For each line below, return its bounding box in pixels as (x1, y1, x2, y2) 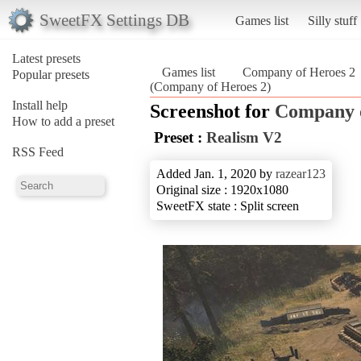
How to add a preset (12, 114, 114, 128)
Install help (12, 98, 68, 112)
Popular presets (12, 67, 89, 81)
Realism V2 (206, 128, 282, 146)
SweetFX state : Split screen (156, 198, 299, 213)
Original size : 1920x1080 (156, 182, 288, 197)
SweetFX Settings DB (39, 10, 189, 29)
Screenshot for (150, 100, 275, 122)
